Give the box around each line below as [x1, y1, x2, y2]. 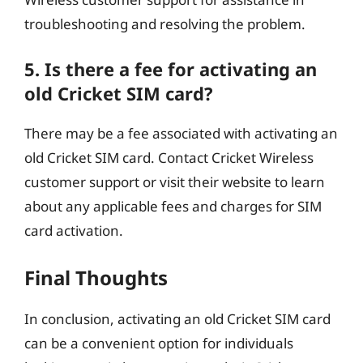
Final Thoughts [24, 263, 168, 291]
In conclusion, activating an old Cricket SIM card [24, 309, 331, 328]
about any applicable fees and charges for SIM [24, 197, 322, 216]
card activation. [24, 221, 123, 240]
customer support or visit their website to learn [24, 173, 325, 191]
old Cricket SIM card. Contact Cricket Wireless [24, 148, 314, 167]
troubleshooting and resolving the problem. [24, 14, 305, 33]
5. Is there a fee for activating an [24, 57, 317, 81]
